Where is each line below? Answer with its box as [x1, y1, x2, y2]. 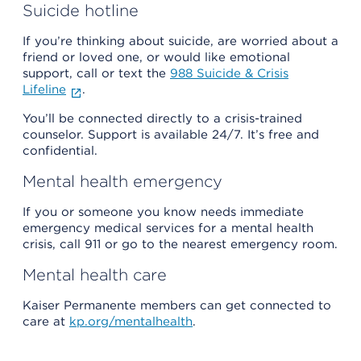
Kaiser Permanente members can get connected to [23, 297, 331, 313]
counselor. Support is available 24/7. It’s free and [23, 127, 319, 142]
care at [23, 313, 69, 329]
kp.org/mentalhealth [69, 313, 193, 329]
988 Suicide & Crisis [170, 65, 288, 81]
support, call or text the [23, 65, 170, 81]
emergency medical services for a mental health [23, 220, 313, 235]
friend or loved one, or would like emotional [23, 49, 290, 64]
